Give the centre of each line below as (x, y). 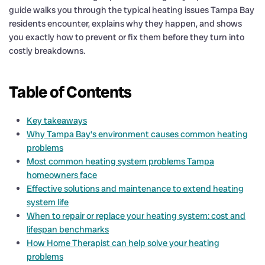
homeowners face (62, 175)
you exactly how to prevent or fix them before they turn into (127, 37)
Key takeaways (57, 120)
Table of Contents (70, 92)
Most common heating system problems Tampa (120, 161)
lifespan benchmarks (68, 229)
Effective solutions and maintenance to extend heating (135, 188)
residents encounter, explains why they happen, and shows (125, 23)
